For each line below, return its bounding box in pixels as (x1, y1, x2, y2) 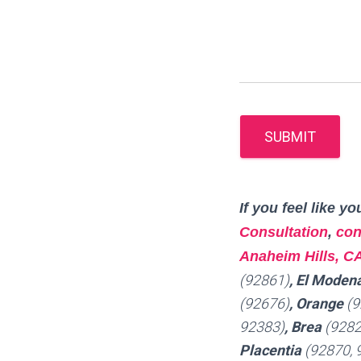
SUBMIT (264, 128, 316, 145)
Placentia (239, 342, 305, 359)
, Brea (284, 318, 325, 335)
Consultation (239, 224, 328, 240)
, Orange (289, 295, 346, 312)
